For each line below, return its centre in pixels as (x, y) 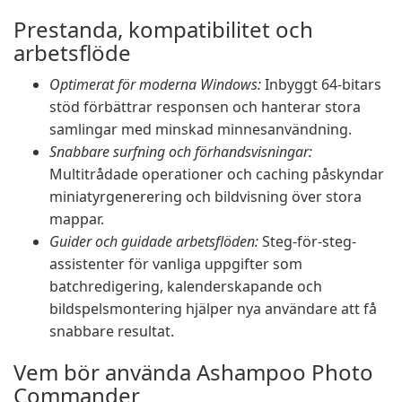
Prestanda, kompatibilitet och (163, 29)
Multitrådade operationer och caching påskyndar (217, 174)
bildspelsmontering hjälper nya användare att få (213, 309)
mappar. (77, 219)
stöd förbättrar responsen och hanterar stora (205, 107)
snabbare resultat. (112, 331)
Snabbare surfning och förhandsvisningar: (181, 152)
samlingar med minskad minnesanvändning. (201, 129)
